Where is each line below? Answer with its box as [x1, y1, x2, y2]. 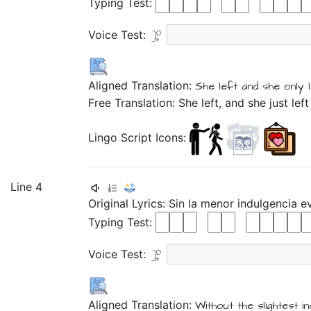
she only [262, 78, 304, 94]
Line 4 [10, 180, 42, 194]
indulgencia [237, 196, 301, 210]
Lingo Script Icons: [88, 131, 190, 145]
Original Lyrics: [88, 196, 169, 210]
